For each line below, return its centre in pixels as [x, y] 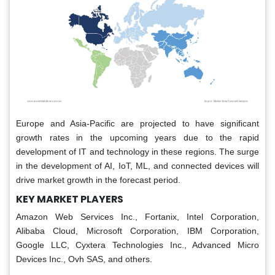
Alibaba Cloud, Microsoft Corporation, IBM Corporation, [137, 231]
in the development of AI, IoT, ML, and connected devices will [137, 166]
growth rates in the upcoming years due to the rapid [137, 138]
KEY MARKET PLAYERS [70, 199]
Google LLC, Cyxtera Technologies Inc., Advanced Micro [137, 245]
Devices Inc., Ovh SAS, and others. [84, 259]
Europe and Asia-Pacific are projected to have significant [137, 124]
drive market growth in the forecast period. [98, 180]
